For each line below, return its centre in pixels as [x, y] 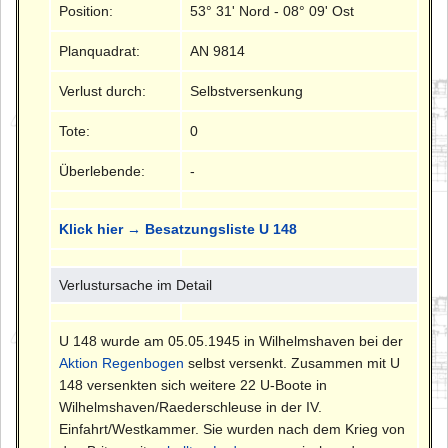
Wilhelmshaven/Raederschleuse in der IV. [191, 406]
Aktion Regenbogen [122, 362]
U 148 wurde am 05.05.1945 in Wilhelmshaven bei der [231, 340]
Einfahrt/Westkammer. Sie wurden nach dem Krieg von [232, 428]
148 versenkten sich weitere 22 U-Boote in [193, 384]
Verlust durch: [103, 90]
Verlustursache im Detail [136, 284]
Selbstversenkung [247, 90]
